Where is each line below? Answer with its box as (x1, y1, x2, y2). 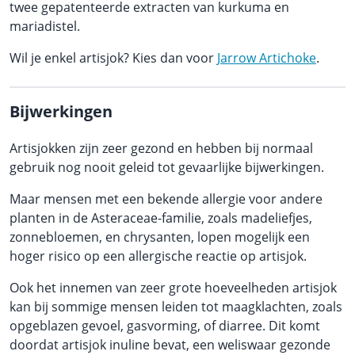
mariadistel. (10, 17, 80, 35)
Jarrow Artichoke (217, 48, 316, 67)
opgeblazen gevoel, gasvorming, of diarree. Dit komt (10, 316, 320, 334)
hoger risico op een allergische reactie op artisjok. (10, 246, 307, 265)
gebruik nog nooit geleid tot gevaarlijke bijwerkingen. (10, 158, 324, 176)
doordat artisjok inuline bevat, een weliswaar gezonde (10, 335, 330, 353)
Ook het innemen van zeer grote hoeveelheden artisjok (10, 278, 337, 296)
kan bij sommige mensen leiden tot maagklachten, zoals (10, 297, 342, 315)
